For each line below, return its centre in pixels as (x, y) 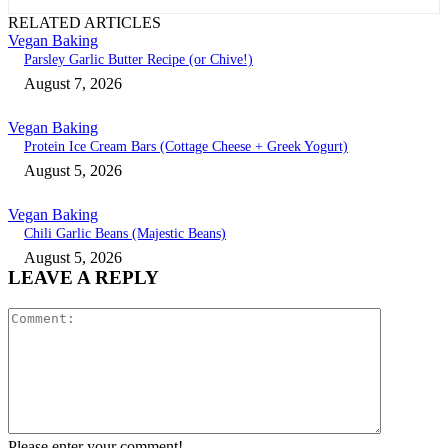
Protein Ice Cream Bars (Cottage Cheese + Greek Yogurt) (186, 147)
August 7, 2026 (73, 84)
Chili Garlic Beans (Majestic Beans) (125, 234)
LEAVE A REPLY (83, 278)
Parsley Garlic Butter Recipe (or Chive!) (138, 60)
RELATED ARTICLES (84, 23)
